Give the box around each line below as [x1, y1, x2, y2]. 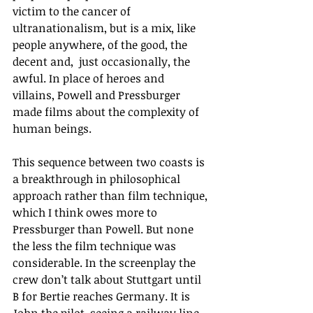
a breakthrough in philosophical [13, 171, 183, 187]
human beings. [13, 121, 92, 137]
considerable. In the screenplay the [13, 255, 198, 271]
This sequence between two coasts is [13, 154, 208, 170]
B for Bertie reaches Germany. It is [13, 289, 193, 305]
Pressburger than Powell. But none [13, 221, 196, 238]
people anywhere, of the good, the [13, 37, 190, 53]
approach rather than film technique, [13, 188, 210, 204]
